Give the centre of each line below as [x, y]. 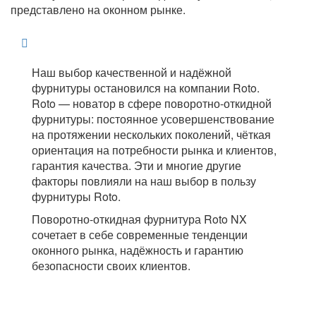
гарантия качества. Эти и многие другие [136, 165]
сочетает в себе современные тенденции [140, 235]
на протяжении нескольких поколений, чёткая [151, 134]
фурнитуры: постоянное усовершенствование [153, 119]
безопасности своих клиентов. [111, 266]
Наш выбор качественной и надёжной [132, 72]
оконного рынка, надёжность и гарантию [138, 250]
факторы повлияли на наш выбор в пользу [144, 181]
